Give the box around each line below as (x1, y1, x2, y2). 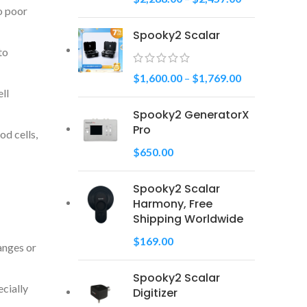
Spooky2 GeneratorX (132, 106, 249, 123)
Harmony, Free (132, 195, 212, 212)
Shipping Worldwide (132, 210, 243, 227)
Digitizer (132, 284, 177, 301)
